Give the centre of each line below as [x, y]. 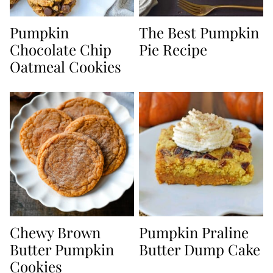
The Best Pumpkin [199, 33]
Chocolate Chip [61, 50]
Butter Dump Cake [200, 250]
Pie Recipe [173, 50]
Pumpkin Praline [194, 232]
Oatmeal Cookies [66, 67]
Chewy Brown [55, 232]
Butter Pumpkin [62, 250]
